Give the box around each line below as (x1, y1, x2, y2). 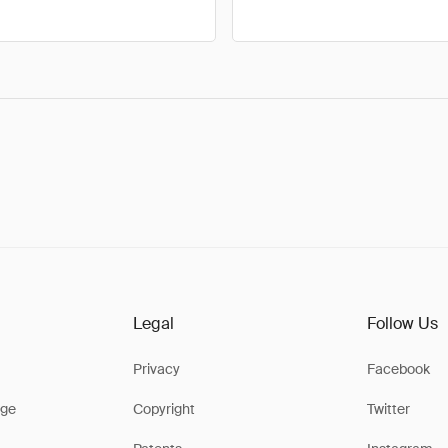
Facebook (367, 360, 431, 378)
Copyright (132, 400, 195, 418)
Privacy (132, 360, 180, 378)
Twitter (367, 400, 411, 418)
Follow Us (367, 313, 439, 334)
